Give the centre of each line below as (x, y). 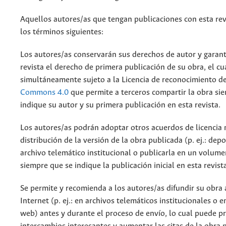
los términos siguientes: (62, 32)
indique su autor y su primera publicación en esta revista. (120, 105)
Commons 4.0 (44, 92)
